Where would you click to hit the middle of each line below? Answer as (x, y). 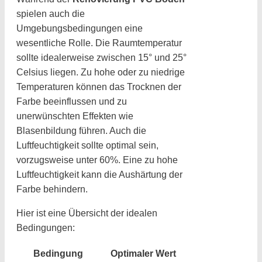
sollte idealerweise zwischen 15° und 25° (101, 57)
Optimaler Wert (143, 253)
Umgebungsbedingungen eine (80, 28)
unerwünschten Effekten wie (75, 116)
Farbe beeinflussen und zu (72, 101)
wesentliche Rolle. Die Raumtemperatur (99, 43)
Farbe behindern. (52, 189)
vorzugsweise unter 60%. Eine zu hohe (97, 160)
